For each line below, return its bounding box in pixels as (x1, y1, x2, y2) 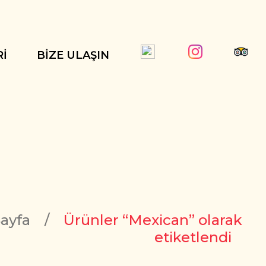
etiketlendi (154, 228, 232, 246)
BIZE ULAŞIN (37, 49, 109, 62)
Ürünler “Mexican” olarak (64, 211, 242, 229)
